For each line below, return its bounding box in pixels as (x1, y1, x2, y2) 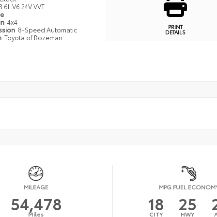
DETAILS (165, 28, 186, 36)
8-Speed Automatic (17, 25, 77, 34)
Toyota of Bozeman (4, 33, 62, 42)
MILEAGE (23, 183, 48, 191)
